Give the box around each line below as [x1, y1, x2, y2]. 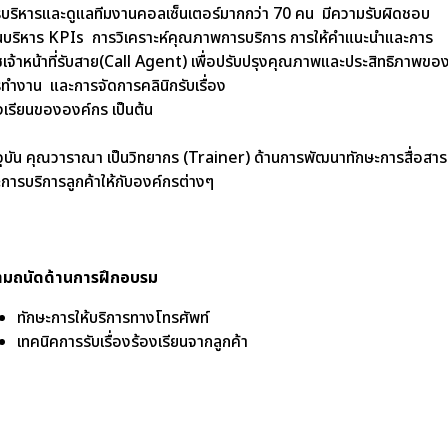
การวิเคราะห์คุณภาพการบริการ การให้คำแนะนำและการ [92, 26, 433, 50]
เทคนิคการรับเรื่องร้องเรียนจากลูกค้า [17, 330, 248, 354]
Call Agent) [104, 50, 191, 74]
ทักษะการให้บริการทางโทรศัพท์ [17, 306, 209, 330]
